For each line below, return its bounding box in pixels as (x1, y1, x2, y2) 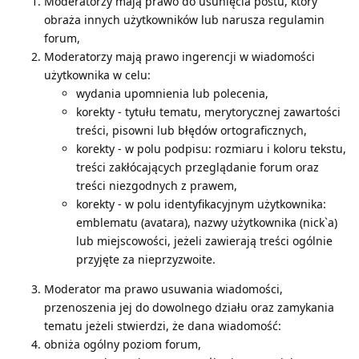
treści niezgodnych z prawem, (76, 177, 237, 193)
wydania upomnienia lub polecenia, (76, 85, 268, 101)
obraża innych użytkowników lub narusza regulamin (44, 11, 325, 27)
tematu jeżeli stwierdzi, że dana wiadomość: (44, 317, 281, 333)
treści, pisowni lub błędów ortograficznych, (76, 122, 307, 138)
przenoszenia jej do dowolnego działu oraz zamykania (44, 299, 334, 315)
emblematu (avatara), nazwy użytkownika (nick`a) (76, 214, 337, 230)
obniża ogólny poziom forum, (44, 336, 201, 352)
